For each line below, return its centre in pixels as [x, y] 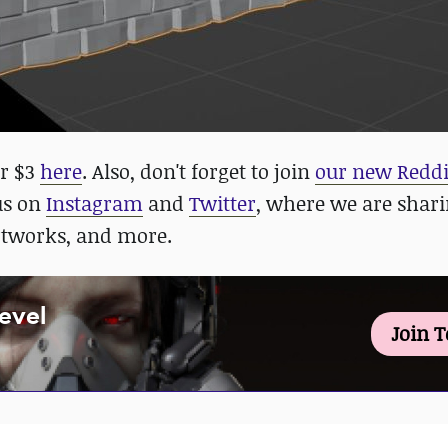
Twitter [222, 203]
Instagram [94, 203]
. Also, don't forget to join [198, 171]
